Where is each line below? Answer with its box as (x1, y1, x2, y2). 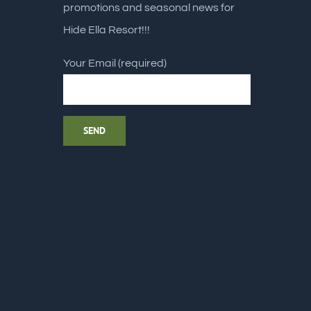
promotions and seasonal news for (63, 2, 235, 13)
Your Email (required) (63, 58, 167, 69)
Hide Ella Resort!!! (63, 24, 150, 35)
